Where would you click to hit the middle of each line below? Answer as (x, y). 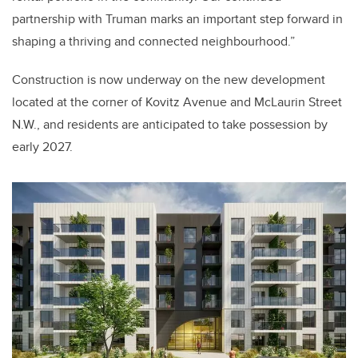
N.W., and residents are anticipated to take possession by (170, 125)
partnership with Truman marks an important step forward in (177, 19)
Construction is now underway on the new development (169, 80)
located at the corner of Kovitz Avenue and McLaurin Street (177, 102)
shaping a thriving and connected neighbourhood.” (153, 42)
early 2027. (42, 147)
